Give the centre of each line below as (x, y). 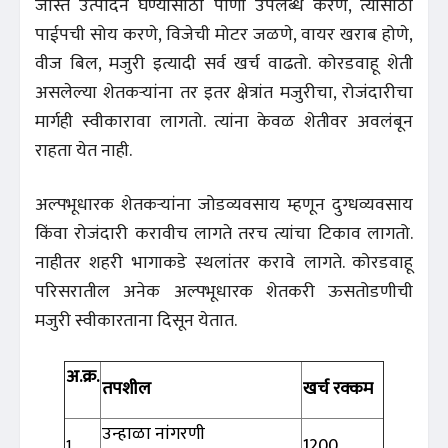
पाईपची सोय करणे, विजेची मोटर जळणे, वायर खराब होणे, (224, 34)
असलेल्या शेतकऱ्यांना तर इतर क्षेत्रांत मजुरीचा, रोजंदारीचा (224, 92)
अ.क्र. (82, 376)
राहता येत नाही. (83, 150)
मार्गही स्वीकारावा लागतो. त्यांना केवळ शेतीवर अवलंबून (224, 121)
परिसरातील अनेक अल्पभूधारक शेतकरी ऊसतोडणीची (224, 291)
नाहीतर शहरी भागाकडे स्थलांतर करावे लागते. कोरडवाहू (224, 262)
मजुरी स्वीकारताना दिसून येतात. (136, 320)
